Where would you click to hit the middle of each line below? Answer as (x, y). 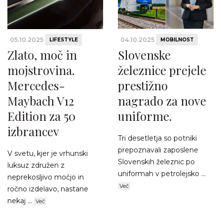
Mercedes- (36, 86)
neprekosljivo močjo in (46, 177)
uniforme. (145, 116)
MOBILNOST (177, 40)
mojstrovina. (41, 70)
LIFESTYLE (64, 40)
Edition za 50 (41, 116)
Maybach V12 (41, 101)
